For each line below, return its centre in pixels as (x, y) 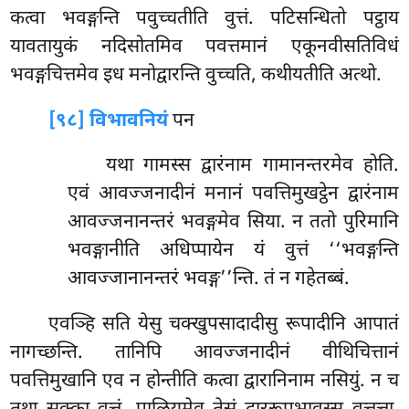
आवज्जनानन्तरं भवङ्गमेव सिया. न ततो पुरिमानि (233, 223)
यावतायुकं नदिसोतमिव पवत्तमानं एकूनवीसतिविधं (204, 47)
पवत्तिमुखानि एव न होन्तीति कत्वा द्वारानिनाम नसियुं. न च (204, 382)
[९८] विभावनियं (109, 121)
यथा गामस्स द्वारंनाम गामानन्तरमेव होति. (252, 167)
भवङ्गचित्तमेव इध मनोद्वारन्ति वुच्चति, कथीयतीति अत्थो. (196, 75)
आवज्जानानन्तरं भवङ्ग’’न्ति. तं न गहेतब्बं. (208, 280)
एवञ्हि (76, 325)
